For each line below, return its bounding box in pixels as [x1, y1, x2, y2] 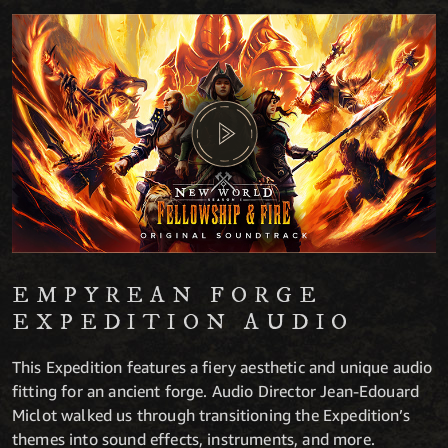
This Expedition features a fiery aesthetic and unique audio [12, 356, 433, 377]
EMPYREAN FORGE [12, 280, 323, 310]
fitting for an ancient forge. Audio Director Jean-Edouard [12, 380, 420, 401]
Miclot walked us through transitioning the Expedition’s [12, 404, 410, 425]
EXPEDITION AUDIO [12, 307, 355, 337]
